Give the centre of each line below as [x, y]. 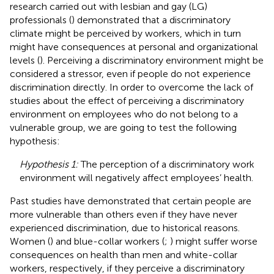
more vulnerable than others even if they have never [124, 214]
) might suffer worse [214, 241]
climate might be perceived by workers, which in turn [125, 33]
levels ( [25, 60]
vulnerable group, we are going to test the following [123, 127]
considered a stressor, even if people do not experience [130, 73]
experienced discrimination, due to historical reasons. [125, 228]
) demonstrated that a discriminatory [151, 20]
